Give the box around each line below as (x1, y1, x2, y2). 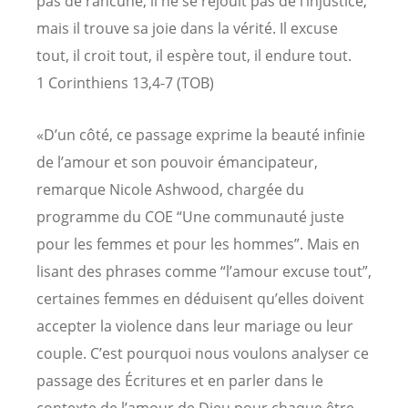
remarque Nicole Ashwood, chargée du (36, 178, 304, 199)
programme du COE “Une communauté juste (36, 206, 344, 227)
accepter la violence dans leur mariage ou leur (36, 315, 353, 336)
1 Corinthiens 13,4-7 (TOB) (36, 72, 214, 93)
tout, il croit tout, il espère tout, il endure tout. (36, 45, 352, 66)
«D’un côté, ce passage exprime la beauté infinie (36, 124, 365, 145)
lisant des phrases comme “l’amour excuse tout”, (36, 260, 372, 281)
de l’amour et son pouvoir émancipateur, (36, 151, 318, 172)
